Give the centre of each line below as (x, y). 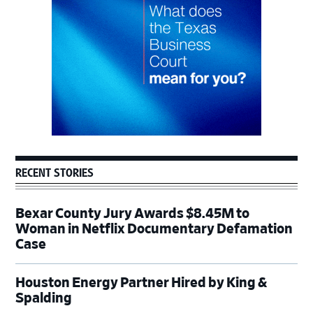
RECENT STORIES (55, 172)
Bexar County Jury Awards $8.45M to (133, 213)
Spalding (45, 298)
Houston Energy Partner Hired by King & (141, 283)
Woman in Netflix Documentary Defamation (154, 229)
